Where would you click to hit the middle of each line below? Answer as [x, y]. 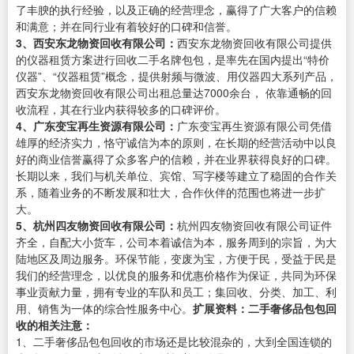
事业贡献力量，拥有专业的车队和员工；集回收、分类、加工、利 [176, 291]
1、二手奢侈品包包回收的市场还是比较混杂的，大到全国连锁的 [174, 341]
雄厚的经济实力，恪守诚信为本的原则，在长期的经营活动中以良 [176, 142]
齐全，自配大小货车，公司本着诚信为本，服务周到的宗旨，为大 [176, 241]
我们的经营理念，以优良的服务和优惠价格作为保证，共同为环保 [176, 275]
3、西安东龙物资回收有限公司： [96, 42]
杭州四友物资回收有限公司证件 [254, 225]
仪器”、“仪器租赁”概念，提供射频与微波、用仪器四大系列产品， [177, 75]
